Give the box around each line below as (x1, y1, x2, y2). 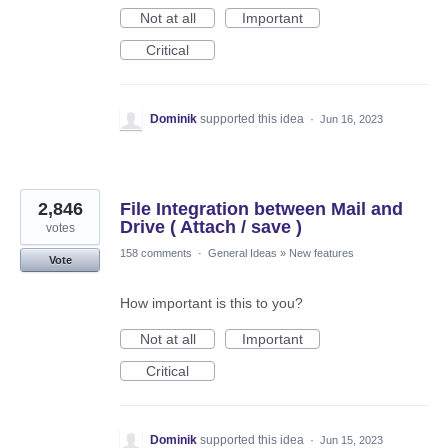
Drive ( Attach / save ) (120, 217, 302, 238)
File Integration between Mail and (120, 199, 403, 220)
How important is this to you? (120, 295, 303, 312)
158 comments (120, 247, 192, 260)
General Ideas (208, 247, 277, 260)
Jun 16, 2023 (320, 113, 383, 126)
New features (289, 247, 354, 260)
